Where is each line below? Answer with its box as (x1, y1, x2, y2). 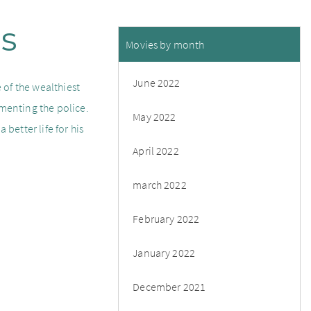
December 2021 (133, 279, 206, 294)
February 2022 (133, 211, 200, 226)
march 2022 (133, 177, 187, 192)
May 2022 (133, 109, 176, 124)
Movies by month (126, 37, 205, 51)
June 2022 (133, 75, 180, 90)
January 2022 (133, 245, 196, 260)
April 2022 (133, 143, 179, 158)
